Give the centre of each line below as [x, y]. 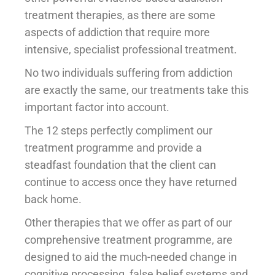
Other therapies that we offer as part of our [128, 222]
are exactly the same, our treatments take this [137, 90]
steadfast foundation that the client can [120, 165]
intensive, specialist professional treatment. [131, 49]
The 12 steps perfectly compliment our [118, 130]
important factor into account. [97, 107]
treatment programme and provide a [113, 147]
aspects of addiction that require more [117, 32]
